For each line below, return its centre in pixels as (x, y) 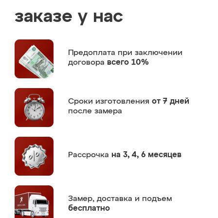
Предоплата (93, 53)
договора (88, 63)
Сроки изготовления (110, 101)
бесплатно (89, 209)
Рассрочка (90, 155)
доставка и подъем (134, 199)
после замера (95, 111)
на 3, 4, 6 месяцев (146, 155)
